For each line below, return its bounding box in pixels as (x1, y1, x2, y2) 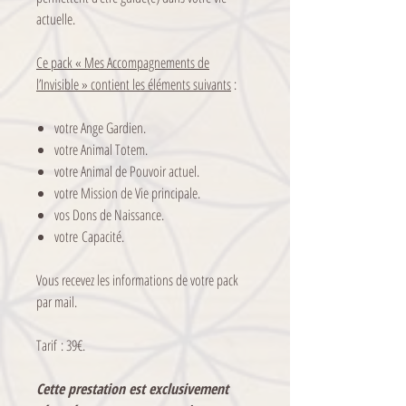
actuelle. (36, 9, 75, 30)
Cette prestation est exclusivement (36, 379, 228, 400)
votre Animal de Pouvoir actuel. (54, 161, 199, 182)
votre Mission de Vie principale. (54, 183, 200, 204)
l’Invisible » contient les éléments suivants (36, 74, 231, 95)
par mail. (36, 292, 77, 313)
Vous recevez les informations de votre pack (36, 270, 238, 291)
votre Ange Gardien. (54, 118, 146, 139)
